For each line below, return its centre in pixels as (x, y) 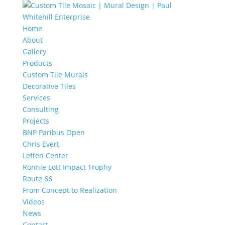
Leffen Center (45, 155)
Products (37, 63)
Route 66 (37, 179)
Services (36, 98)
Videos (33, 202)
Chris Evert (41, 144)
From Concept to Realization (70, 190)
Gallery (34, 51)
